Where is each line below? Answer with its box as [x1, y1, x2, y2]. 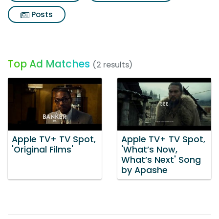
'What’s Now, [121, 143, 177, 155]
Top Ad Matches [8, 57, 90, 71]
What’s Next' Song [121, 153, 201, 166]
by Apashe [121, 164, 168, 176]
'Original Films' [12, 143, 73, 155]
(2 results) [92, 59, 132, 70]
